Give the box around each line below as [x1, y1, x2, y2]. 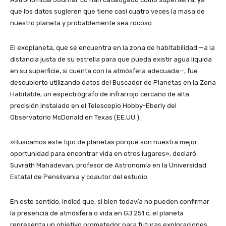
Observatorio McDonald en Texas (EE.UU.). [10, 114, 141, 122]
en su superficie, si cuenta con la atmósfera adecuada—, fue [10, 67, 198, 75]
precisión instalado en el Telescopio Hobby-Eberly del [10, 102, 177, 110]
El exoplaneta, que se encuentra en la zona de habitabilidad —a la [10, 44, 215, 52]
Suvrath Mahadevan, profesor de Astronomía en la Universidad [10, 161, 206, 169]
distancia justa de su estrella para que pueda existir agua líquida [10, 55, 212, 64]
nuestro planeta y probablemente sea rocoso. [10, 19, 153, 27]
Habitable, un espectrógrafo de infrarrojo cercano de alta [10, 90, 189, 98]
